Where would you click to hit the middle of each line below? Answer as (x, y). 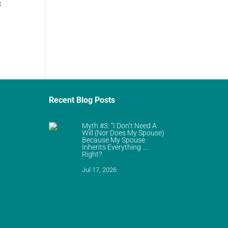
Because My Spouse (114, 140)
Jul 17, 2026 (99, 170)
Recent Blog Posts (82, 100)
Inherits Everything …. (116, 147)
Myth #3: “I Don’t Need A (120, 126)
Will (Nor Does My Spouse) (123, 133)
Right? (92, 154)
